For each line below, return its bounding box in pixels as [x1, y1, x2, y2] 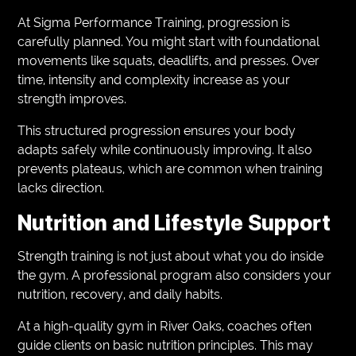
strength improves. [17, 91, 127, 106]
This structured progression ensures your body [17, 122, 296, 138]
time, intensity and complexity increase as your [17, 72, 291, 87]
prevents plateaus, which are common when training [17, 161, 323, 176]
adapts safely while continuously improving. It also [17, 141, 313, 157]
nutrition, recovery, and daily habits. [17, 286, 223, 302]
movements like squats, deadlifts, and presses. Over [17, 52, 320, 68]
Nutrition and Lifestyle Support [17, 210, 331, 235]
